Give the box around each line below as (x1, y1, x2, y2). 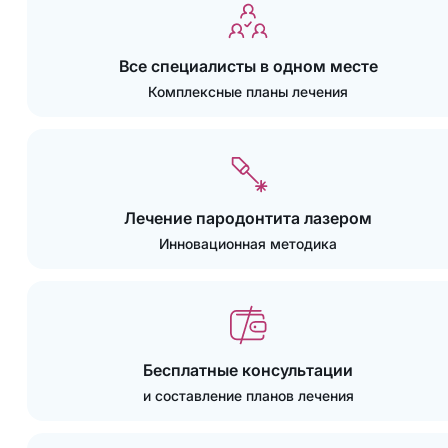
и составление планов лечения (142, 386, 354, 404)
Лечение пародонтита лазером (124, 207, 373, 228)
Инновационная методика (159, 234, 338, 252)
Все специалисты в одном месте (118, 55, 378, 76)
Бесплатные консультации (143, 359, 354, 380)
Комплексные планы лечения (148, 82, 349, 100)
